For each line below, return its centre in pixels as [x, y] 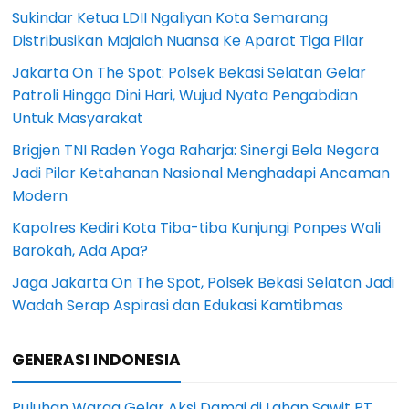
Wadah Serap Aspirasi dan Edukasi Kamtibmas [178, 306]
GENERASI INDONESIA [97, 360]
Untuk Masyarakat [78, 119]
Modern [40, 196]
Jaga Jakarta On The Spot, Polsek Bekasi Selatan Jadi [204, 283]
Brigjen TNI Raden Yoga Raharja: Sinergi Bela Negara [196, 151]
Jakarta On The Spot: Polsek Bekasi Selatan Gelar [189, 73]
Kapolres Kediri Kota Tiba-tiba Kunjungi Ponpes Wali [197, 228]
